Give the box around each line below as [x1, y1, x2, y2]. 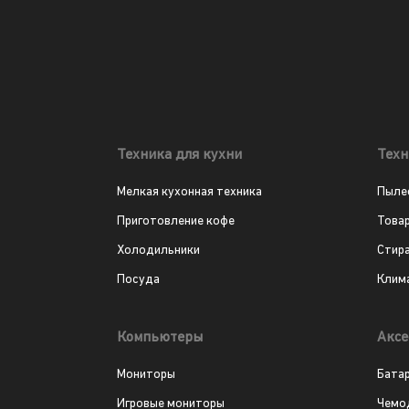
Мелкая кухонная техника [116, 185, 262, 200]
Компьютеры [116, 330, 203, 346]
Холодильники [116, 244, 200, 258]
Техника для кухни [116, 148, 242, 163]
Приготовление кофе [116, 215, 235, 229]
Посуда [116, 273, 160, 288]
